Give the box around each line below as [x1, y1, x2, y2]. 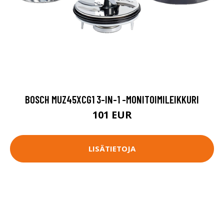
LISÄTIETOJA [88, 143, 135, 154]
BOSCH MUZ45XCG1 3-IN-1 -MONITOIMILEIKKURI [25, 92, 199, 105]
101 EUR [92, 107, 132, 121]
